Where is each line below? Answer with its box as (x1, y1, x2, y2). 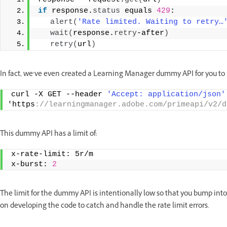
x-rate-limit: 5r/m (11, 149, 107, 159)
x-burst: (11, 160, 52, 169)
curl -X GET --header (11, 90, 107, 99)
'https (8, 100, 35, 109)
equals (120, 6, 157, 15)
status (93, 6, 120, 15)
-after (137, 28, 164, 37)
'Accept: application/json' (107, 90, 225, 99)
